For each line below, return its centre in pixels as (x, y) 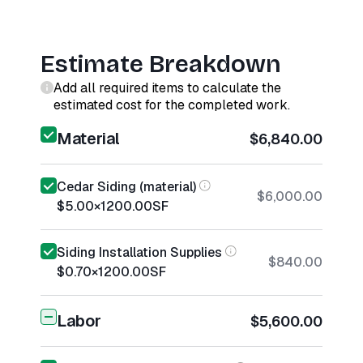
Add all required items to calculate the (167, 88)
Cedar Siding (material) (126, 187)
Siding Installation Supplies (139, 252)
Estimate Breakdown (161, 64)
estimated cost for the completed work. (172, 105)
